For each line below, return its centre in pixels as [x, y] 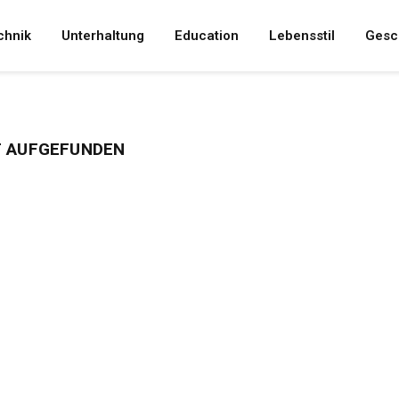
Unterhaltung [102, 36]
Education [206, 36]
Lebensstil [301, 36]
